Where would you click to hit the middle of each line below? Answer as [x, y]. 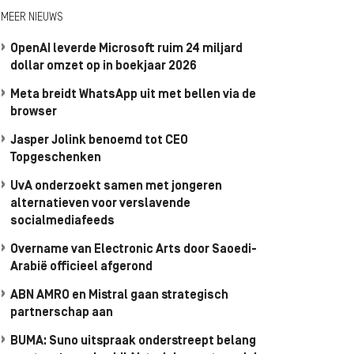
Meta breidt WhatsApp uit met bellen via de [133, 95]
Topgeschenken [56, 158]
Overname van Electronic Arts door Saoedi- [134, 250]
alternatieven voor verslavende [100, 204]
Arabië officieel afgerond [81, 267]
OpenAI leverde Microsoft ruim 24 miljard [126, 49]
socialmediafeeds [62, 221]
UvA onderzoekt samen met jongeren [116, 186]
